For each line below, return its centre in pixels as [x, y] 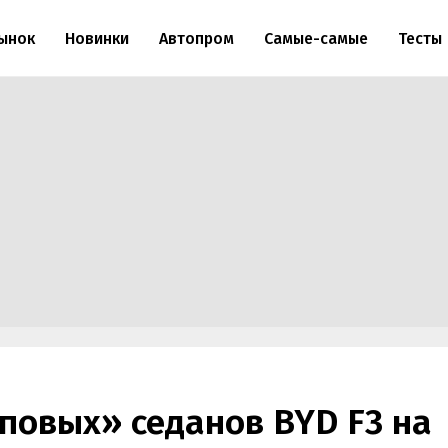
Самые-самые [315, 38]
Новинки [96, 38]
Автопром [196, 38]
